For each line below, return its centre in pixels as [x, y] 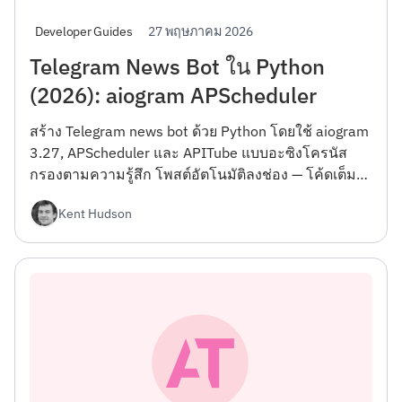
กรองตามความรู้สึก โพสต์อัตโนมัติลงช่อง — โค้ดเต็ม [193, 174]
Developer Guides [84, 31]
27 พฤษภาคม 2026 [201, 31]
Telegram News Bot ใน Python [177, 66]
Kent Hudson [95, 214]
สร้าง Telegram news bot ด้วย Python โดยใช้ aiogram [199, 131]
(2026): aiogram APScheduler [173, 95]
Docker [52, 195]
